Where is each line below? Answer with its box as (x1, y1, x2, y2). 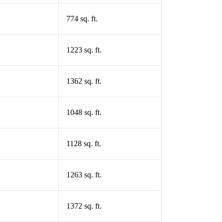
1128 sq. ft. (66, 139, 101, 148)
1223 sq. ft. (66, 46, 102, 55)
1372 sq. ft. (66, 202, 102, 211)
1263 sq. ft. (66, 170, 102, 179)
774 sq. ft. (66, 14, 98, 23)
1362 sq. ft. (66, 77, 102, 86)
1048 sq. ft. (66, 108, 102, 117)
